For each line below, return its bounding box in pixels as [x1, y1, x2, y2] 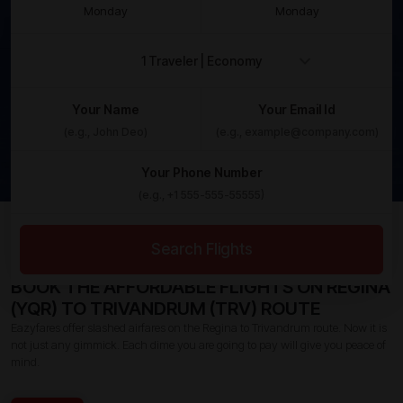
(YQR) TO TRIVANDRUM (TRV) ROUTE [11, 297, 320, 319]
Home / [11, 217, 59, 236]
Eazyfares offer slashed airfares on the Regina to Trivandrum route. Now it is [11, 319, 387, 335]
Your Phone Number [140, 164, 263, 180]
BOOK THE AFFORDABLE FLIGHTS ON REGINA [11, 275, 390, 298]
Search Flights [150, 239, 253, 258]
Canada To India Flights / [59, 217, 228, 236]
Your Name [72, 101, 139, 117]
